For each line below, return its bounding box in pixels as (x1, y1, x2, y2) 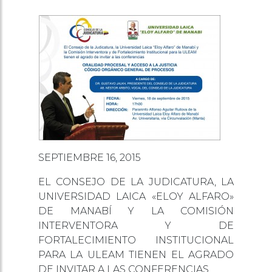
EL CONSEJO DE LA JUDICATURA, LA (38, 175, 234, 188)
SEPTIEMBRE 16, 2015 (38, 151, 141, 163)
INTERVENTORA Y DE (38, 219, 234, 231)
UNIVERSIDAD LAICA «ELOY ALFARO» (38, 190, 234, 202)
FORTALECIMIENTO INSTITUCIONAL (38, 234, 234, 246)
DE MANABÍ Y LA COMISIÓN (38, 205, 234, 217)
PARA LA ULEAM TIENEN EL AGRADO (38, 248, 234, 260)
